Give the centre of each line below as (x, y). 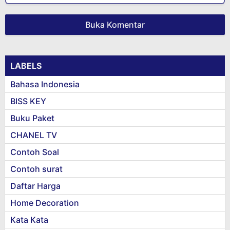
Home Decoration (45, 203)
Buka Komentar (115, 25)
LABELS (26, 66)
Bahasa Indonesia (45, 84)
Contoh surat (36, 169)
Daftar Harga (35, 186)
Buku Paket (32, 118)
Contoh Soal (35, 152)
